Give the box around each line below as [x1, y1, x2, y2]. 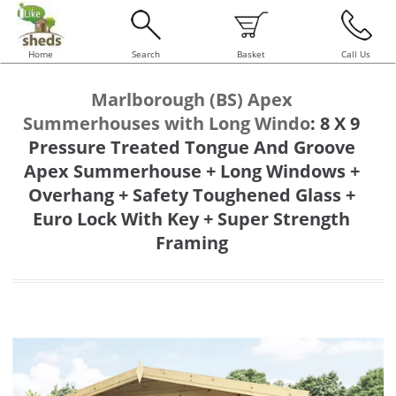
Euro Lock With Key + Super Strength [33, 207, 350, 231]
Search [131, 49, 160, 60]
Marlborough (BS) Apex [90, 88, 293, 111]
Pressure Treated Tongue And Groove [27, 135, 355, 159]
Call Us [341, 49, 370, 60]
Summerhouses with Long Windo [23, 111, 310, 135]
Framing [155, 231, 228, 255]
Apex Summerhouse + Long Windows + [23, 159, 360, 183]
